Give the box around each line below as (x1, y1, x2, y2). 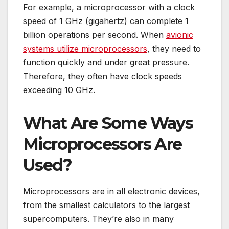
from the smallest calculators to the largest (23, 199, 190, 210)
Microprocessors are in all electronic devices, (23, 186, 200, 196)
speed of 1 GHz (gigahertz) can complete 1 (23, 15, 189, 26)
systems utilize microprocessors (23, 43, 147, 54)
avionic (166, 29, 193, 40)
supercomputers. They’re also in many (23, 213, 174, 224)
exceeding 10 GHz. (23, 84, 95, 95)
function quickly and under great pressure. (23, 57, 189, 67)
